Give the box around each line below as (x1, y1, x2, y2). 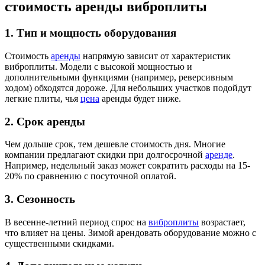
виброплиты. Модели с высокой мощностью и (5, 61, 192, 72)
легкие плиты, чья (5, 93, 80, 104)
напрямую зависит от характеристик (80, 50, 231, 61)
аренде (205, 150, 232, 160)
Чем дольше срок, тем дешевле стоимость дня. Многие (5, 139, 225, 150)
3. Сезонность (5, 193, 75, 205)
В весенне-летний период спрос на (5, 216, 148, 227)
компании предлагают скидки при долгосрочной (5, 150, 205, 160)
